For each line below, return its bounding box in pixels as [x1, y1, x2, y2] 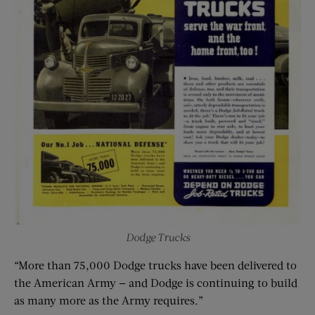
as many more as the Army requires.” [14, 293, 203, 307]
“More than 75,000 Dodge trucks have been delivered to [14, 258, 297, 272]
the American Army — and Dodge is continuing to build [14, 276, 297, 290]
